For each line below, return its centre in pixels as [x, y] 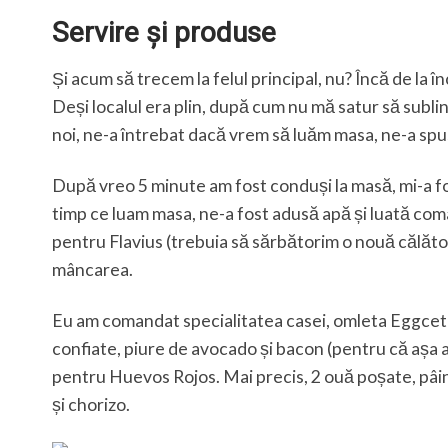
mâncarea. [92, 269]
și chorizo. [91, 404]
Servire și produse [164, 32]
